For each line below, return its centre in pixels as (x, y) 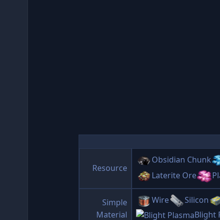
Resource (110, 168)
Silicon (197, 200)
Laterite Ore (174, 176)
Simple (115, 202)
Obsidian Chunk (181, 160)
